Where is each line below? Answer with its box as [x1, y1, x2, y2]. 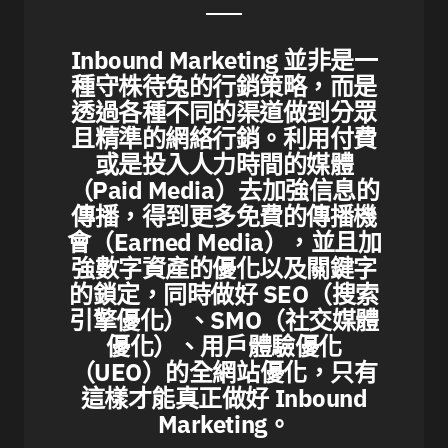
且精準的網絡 [71, 122, 213, 155]
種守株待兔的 [71, 70, 213, 103]
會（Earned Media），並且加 [66, 226, 382, 259]
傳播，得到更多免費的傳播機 [71, 200, 377, 233]
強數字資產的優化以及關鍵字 [71, 252, 377, 285]
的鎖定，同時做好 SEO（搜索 [69, 278, 379, 311]
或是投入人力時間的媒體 [94, 148, 354, 181]
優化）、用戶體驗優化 [106, 330, 342, 363]
